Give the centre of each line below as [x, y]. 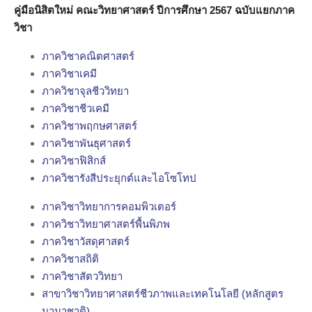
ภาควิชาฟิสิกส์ [74, 161]
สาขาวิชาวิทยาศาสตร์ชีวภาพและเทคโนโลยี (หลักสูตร [163, 294]
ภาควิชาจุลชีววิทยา [85, 91]
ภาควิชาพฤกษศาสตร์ [89, 126]
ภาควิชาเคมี [69, 73]
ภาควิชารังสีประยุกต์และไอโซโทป [119, 178]
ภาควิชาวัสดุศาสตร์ [86, 241]
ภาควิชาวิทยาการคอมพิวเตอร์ [109, 206]
